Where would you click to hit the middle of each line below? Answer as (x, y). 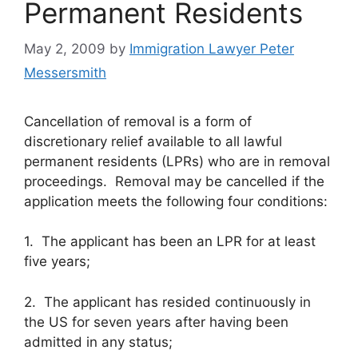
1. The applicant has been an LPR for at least (170, 241)
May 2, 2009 (65, 48)
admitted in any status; (98, 342)
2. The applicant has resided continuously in (167, 302)
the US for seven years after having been (156, 322)
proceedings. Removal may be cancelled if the (174, 181)
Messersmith (65, 72)
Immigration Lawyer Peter (212, 48)
